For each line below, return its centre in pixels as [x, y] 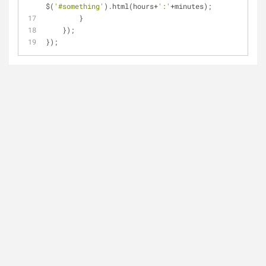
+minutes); [191, 6]
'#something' [79, 6]
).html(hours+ [131, 6]
